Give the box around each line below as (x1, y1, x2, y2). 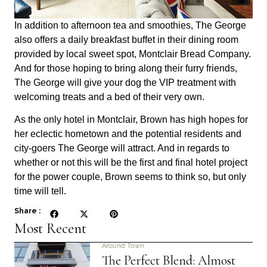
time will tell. (14, 186, 66, 197)
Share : (14, 206, 41, 215)
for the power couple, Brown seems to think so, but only (14, 172, 246, 182)
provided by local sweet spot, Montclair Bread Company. (14, 48, 251, 59)
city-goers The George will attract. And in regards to (14, 143, 229, 154)
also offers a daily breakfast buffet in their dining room (14, 34, 238, 45)
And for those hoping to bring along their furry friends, (14, 63, 237, 73)
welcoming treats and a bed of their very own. (14, 91, 204, 102)
